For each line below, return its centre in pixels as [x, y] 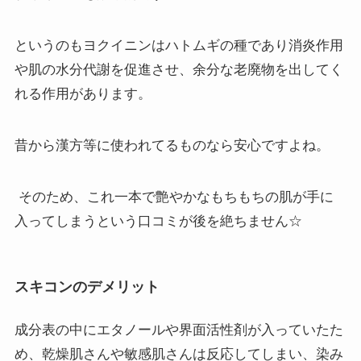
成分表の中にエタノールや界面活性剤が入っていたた [178, 330]
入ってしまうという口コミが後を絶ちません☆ [158, 222]
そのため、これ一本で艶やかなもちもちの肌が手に [174, 197]
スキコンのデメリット [87, 286]
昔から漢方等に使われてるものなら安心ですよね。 [172, 145]
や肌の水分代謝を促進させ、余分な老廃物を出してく [178, 69]
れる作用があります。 [83, 93]
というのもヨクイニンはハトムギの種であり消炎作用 [178, 45]
